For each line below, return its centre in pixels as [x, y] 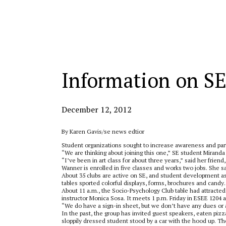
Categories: [77, 29]
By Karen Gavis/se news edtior [103, 131]
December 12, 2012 [97, 109]
